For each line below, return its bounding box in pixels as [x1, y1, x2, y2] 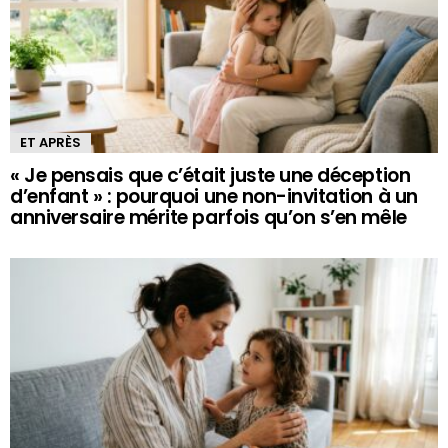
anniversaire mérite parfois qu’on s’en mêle [10, 203, 407, 231]
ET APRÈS [20, 132, 81, 152]
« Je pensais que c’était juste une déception [10, 161, 411, 189]
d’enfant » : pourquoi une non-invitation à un [10, 182, 418, 210]
